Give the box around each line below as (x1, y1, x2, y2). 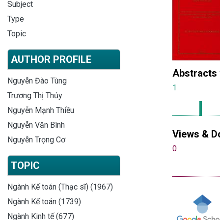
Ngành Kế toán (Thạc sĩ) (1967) (7, 182, 113, 192)
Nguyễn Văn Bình (7, 120, 65, 130)
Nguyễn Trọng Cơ (7, 135, 65, 144)
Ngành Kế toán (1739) (7, 196, 81, 206)
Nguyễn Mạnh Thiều (7, 105, 74, 115)
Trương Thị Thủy (7, 90, 62, 100)
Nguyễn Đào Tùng (7, 76, 67, 85)
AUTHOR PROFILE (11, 53, 91, 65)
